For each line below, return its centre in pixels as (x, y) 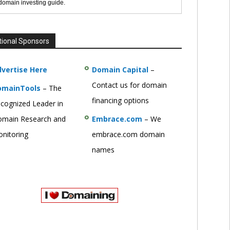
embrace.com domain (128, 134)
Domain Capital (120, 70)
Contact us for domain (129, 85)
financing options (120, 100)
